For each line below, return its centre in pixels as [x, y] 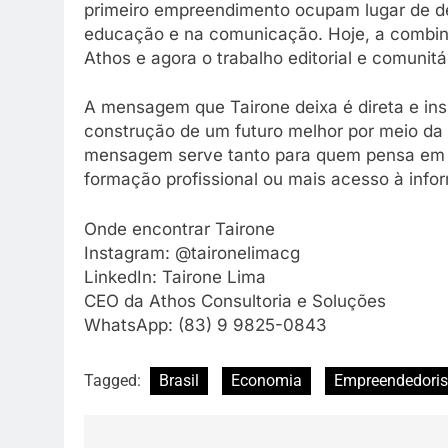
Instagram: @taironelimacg [192, 252]
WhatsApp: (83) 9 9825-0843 [205, 324]
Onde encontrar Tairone [179, 228]
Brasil [179, 381]
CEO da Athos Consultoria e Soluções [235, 300]
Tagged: [114, 381]
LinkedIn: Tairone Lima [175, 276]
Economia [266, 381]
